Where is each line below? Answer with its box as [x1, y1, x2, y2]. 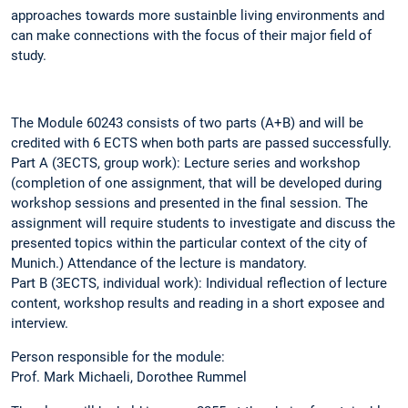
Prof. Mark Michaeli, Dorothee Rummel [11, 369, 247, 386]
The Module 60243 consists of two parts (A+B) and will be [11, 115, 363, 132]
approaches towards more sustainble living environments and [11, 6, 384, 24]
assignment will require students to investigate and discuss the [11, 215, 395, 232]
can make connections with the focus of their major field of [11, 26, 372, 44]
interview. [11, 315, 68, 332]
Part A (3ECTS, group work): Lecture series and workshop [11, 155, 360, 172]
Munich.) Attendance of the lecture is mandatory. [11, 255, 307, 272]
